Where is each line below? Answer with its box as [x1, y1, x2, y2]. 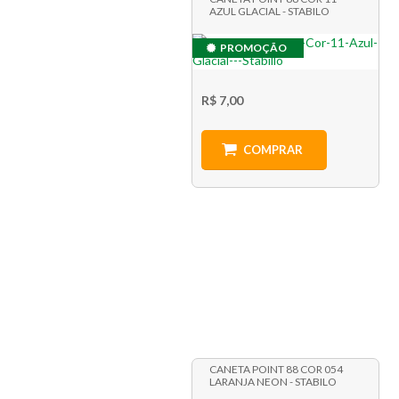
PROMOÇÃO [219, 41, 287, 55]
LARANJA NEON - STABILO [208, 374, 337, 388]
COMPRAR [242, 142, 303, 158]
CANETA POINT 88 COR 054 [208, 362, 343, 376]
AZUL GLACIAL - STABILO [208, 4, 330, 19]
